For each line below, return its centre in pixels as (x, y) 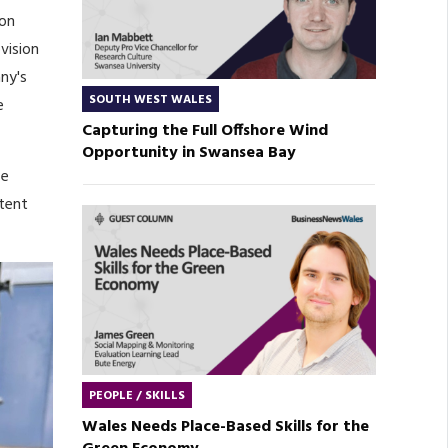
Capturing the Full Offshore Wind (204, 131)
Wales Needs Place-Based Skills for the (225, 427)
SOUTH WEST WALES (150, 100)
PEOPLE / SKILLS (136, 396)
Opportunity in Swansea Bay (188, 153)
